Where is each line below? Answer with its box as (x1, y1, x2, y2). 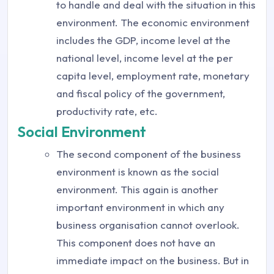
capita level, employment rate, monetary (56, 69, 250, 83)
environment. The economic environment (56, 16, 250, 29)
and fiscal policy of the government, (56, 87, 225, 100)
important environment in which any (56, 201, 224, 214)
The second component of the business (56, 147, 241, 161)
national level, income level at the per (56, 51, 233, 65)
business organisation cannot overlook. (56, 218, 240, 232)
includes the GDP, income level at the (56, 34, 231, 47)
